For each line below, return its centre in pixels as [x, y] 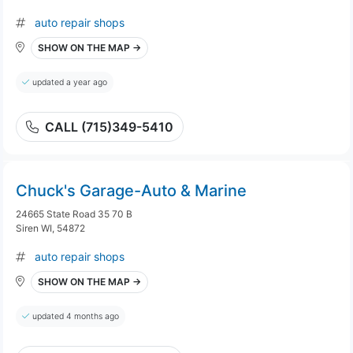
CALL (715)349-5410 [109, 127]
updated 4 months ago [76, 316]
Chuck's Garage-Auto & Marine [131, 191]
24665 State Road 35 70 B [74, 214]
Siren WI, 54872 [50, 228]
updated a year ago [70, 82]
